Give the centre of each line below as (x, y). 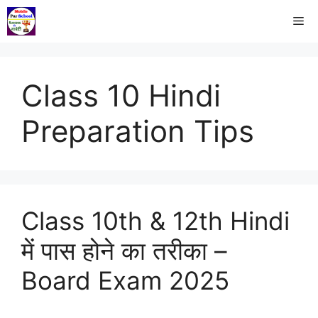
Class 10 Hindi (121, 95)
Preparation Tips (138, 131)
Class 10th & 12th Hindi (155, 221)
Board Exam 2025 (125, 280)
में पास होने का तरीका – (124, 251)
